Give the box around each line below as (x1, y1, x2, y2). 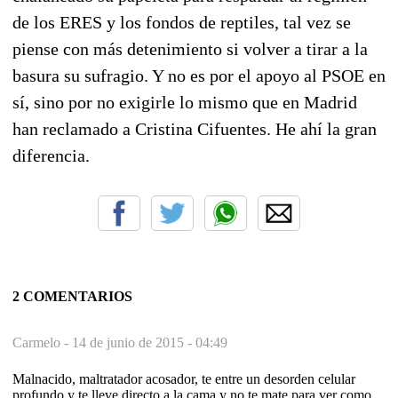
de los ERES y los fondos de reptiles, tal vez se (12, 12, 351, 32)
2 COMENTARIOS (12, 288, 132, 304)
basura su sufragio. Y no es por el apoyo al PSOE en (12, 65, 386, 85)
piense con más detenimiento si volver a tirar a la (12, 38, 368, 59)
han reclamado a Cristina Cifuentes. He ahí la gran (12, 118, 377, 139)
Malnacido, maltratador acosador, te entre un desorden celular (12, 370, 355, 386)
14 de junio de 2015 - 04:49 (72, 334, 227, 350)
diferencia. (12, 145, 90, 165)
